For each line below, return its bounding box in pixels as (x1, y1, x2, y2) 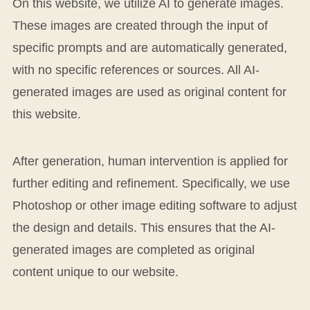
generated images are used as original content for (12, 84, 286, 99)
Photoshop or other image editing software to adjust (12, 198, 297, 212)
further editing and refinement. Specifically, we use (12, 176, 290, 190)
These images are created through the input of (12, 18, 268, 33)
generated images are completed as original (12, 242, 255, 257)
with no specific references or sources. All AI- (12, 62, 259, 77)
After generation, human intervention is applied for (12, 154, 288, 168)
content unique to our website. (12, 264, 179, 279)
